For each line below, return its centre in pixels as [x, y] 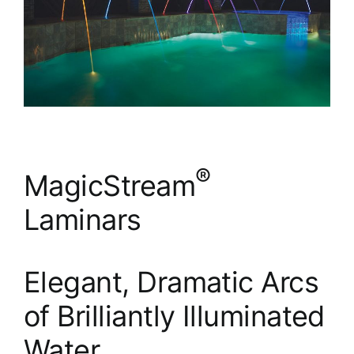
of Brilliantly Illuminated [174, 316]
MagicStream [110, 185]
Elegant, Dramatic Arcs [171, 282]
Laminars [83, 219]
